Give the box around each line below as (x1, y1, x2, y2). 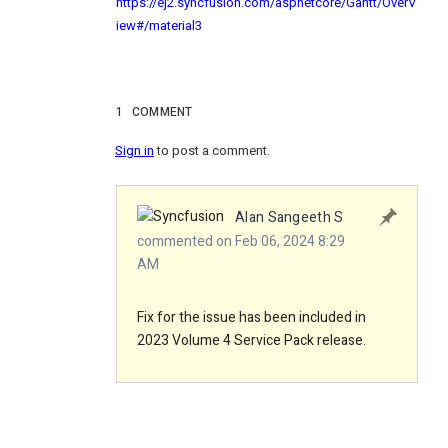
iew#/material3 (116, 16, 202, 36)
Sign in (115, 141, 154, 161)
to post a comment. (154, 141, 270, 161)
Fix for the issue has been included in (137, 307, 366, 329)
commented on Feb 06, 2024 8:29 (137, 231, 345, 253)
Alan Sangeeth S (235, 207, 344, 229)
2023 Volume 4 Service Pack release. (137, 330, 366, 352)
